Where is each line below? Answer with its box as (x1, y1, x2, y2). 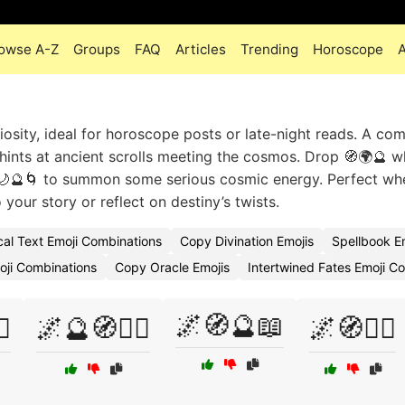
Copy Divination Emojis (180, 233, 314, 249)
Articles (174, 41, 226, 58)
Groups (72, 41, 120, 58)
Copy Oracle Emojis (115, 259, 230, 275)
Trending (240, 41, 298, 58)
